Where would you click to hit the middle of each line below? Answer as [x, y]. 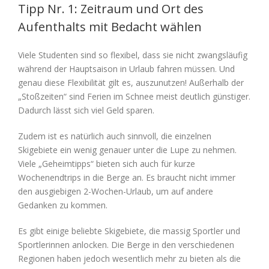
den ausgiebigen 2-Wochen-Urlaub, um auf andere [116, 192]
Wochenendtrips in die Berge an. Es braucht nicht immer [127, 178]
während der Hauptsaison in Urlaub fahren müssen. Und [126, 69]
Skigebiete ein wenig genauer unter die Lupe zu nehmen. [127, 150]
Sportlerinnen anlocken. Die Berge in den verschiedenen [126, 245]
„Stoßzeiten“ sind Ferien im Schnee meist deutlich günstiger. [134, 97]
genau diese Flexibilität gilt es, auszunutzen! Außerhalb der [131, 83]
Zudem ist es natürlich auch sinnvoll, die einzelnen [115, 136]
